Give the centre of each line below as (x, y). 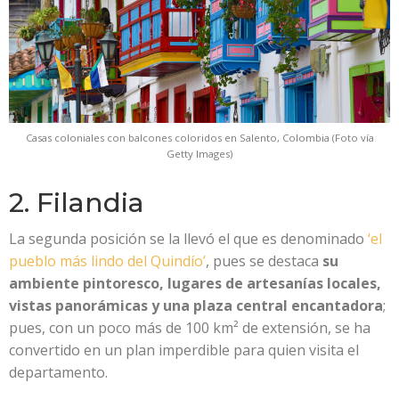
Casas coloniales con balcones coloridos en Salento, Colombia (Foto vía (199, 137)
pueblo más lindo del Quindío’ (107, 261)
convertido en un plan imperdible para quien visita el (184, 350)
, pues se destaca (262, 261)
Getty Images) (199, 153)
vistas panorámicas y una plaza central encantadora (196, 305)
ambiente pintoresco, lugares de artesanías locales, (195, 283)
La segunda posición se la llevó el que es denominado (188, 238)
